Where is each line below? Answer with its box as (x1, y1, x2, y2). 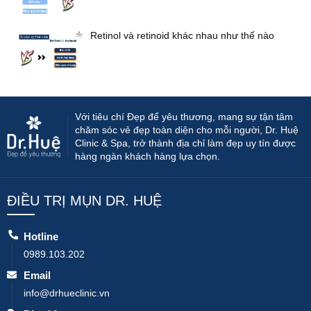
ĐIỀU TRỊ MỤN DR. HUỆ (7, 192, 162, 208)
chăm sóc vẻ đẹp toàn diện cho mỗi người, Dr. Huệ (75, 124, 299, 135)
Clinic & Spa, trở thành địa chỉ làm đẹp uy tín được (75, 137, 296, 149)
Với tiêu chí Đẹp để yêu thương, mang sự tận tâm (75, 110, 294, 122)
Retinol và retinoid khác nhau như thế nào (90, 30, 274, 42)
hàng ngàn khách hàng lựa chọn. (75, 150, 221, 162)
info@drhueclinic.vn (24, 287, 110, 299)
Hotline (24, 230, 58, 242)
